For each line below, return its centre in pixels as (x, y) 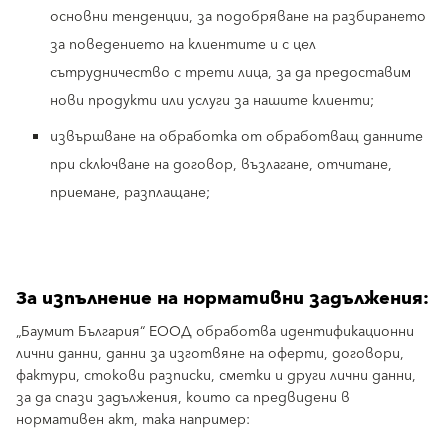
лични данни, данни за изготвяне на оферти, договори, (210, 354)
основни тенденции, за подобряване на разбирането (238, 17)
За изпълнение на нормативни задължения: (222, 298)
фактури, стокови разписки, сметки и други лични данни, (216, 376)
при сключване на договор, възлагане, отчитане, (221, 165)
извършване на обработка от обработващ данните (236, 137)
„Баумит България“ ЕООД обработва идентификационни (215, 332)
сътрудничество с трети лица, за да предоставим (230, 73)
